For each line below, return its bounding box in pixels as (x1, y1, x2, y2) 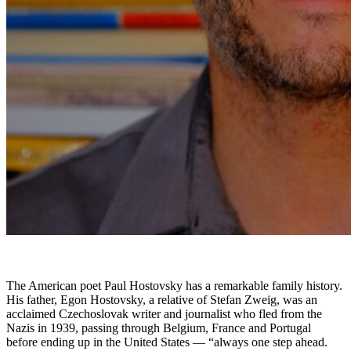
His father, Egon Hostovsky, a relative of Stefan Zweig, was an (6, 293, 317, 306)
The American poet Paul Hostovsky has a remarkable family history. (6, 279, 342, 292)
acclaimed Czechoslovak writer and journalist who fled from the (6, 307, 322, 320)
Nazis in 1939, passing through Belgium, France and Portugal (6, 321, 311, 335)
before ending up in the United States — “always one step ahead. (6, 335, 327, 349)
